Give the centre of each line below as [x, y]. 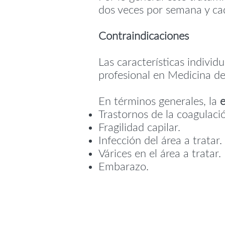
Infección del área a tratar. [160, 141]
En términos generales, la [159, 101]
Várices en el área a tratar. [160, 154]
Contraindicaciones [144, 36]
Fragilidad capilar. [139, 128]
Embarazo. [124, 167]
